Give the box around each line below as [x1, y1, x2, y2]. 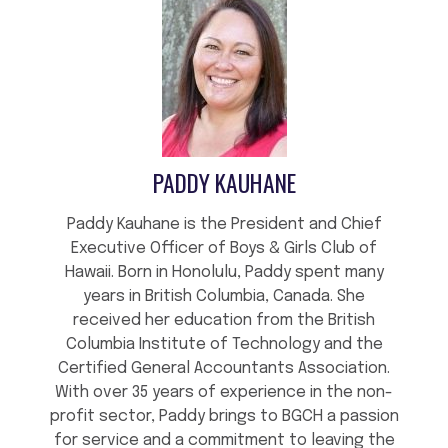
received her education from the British [73, 312, 375, 330]
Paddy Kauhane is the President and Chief [66, 216, 382, 234]
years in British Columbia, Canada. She [83, 288, 365, 306]
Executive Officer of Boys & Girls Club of [71, 240, 377, 258]
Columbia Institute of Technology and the [65, 336, 383, 354]
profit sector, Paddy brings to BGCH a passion [49, 408, 399, 426]
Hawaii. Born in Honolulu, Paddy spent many [64, 264, 384, 282]
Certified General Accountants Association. [58, 360, 390, 378]
